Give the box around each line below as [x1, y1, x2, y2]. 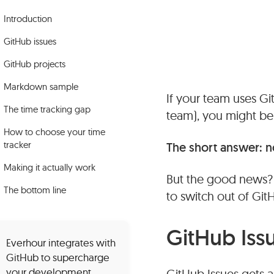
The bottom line [4, 184, 66, 196]
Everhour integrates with [6, 236, 116, 250]
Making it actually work [4, 161, 95, 174]
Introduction [4, 13, 52, 25]
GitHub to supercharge [6, 251, 109, 264]
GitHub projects [4, 58, 65, 70]
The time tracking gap [4, 103, 91, 116]
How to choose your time [4, 126, 105, 138]
